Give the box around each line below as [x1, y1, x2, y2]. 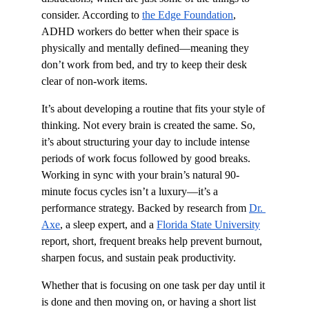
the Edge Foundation [142, 8, 233, 21]
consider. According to [41, 8, 142, 21]
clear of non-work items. [41, 74, 148, 87]
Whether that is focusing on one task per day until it [41, 279, 268, 291]
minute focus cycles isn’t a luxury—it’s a [41, 185, 221, 197]
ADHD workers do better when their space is [41, 25, 241, 37]
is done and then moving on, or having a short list [41, 295, 259, 308]
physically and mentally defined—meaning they [41, 41, 252, 54]
